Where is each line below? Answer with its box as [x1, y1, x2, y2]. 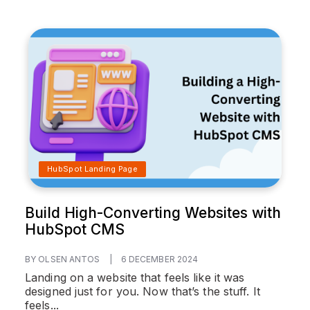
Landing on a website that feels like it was [25, 270, 245, 284]
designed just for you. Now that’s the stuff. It [25, 284, 260, 298]
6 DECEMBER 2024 [120, 253, 199, 264]
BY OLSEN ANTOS [25, 253, 102, 264]
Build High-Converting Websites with [25, 203, 281, 221]
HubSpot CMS [25, 220, 125, 238]
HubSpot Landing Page [47, 163, 138, 174]
